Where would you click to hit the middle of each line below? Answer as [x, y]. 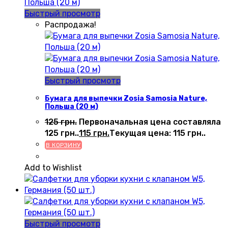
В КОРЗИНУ [63, 145]
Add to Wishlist [53, 168]
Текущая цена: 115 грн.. [158, 133]
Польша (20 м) [72, 106]
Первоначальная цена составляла [150, 122]
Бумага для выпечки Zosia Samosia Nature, [126, 98]
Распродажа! [70, 24]
